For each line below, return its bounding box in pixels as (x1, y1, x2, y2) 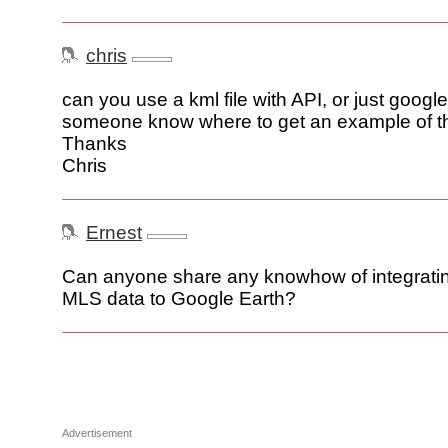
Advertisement (62, 427, 132, 440)
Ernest (86, 222, 142, 244)
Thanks (62, 133, 127, 155)
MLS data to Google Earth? (62, 288, 296, 310)
